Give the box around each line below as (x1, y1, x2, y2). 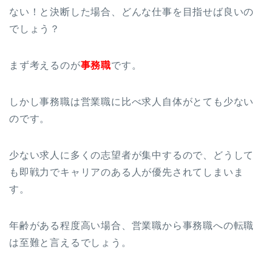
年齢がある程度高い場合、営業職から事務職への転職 (9, 220, 254, 231)
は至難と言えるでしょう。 (9, 237, 132, 248)
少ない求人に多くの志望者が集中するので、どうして (9, 149, 254, 160)
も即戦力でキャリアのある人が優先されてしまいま (9, 166, 244, 177)
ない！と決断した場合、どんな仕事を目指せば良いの (9, 6, 254, 17)
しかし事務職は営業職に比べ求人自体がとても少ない (9, 96, 254, 107)
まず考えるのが (9, 59, 81, 70)
